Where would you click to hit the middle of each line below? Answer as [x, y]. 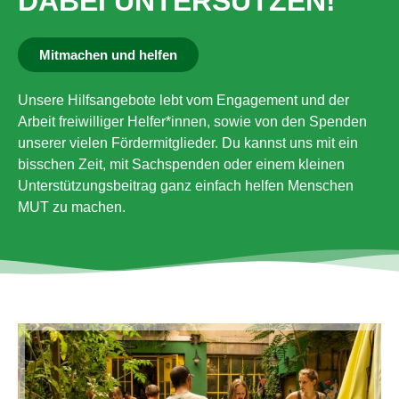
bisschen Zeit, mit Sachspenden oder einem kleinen [181, 164]
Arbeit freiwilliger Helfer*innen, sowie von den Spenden [192, 121]
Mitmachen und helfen [108, 54]
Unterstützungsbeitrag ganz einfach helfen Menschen [186, 185]
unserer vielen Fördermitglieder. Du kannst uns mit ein [188, 142]
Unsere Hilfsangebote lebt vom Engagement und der [183, 100]
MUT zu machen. [72, 207]
